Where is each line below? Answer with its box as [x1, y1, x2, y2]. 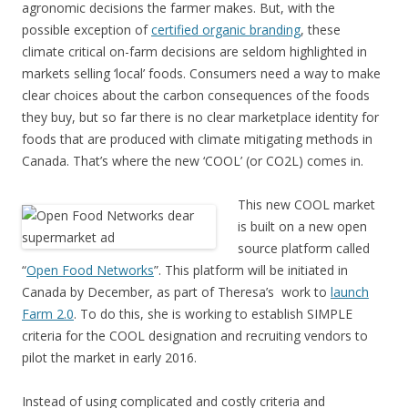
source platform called [238, 240, 370, 257]
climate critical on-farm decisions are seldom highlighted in [22, 43, 367, 60]
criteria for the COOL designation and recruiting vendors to [22, 327, 368, 344]
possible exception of [22, 21, 151, 38]
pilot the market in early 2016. [22, 349, 197, 366]
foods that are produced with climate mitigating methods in [22, 130, 372, 148]
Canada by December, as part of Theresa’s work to [22, 283, 331, 301]
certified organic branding [151, 21, 301, 38]
